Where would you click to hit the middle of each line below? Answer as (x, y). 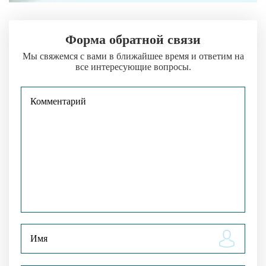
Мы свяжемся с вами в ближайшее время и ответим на (133, 56)
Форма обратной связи (133, 39)
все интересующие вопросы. (133, 66)
